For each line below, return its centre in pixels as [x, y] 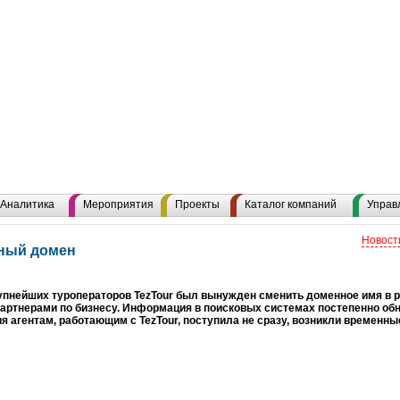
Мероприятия [118, 204]
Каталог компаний [291, 204]
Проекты [197, 204]
